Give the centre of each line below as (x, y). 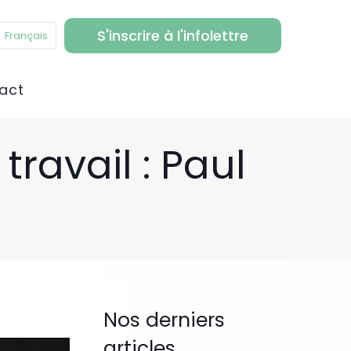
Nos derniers (164, 320)
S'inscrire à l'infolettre (173, 35)
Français (26, 35)
